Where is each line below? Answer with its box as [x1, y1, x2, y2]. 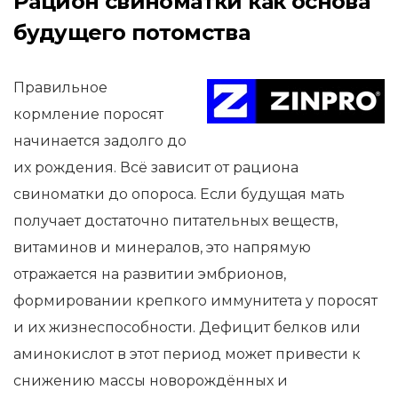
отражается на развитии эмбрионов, [13, 266, 286, 283]
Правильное [13, 79, 107, 96]
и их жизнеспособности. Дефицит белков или [13, 319, 361, 336]
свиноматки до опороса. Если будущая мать [13, 186, 345, 203]
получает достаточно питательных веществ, [13, 212, 338, 229]
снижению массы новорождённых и [13, 372, 288, 389]
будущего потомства [13, 20, 251, 45]
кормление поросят [13, 106, 163, 123]
